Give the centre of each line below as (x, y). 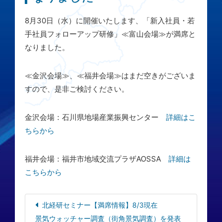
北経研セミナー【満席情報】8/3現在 (100, 205)
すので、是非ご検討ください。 (77, 89)
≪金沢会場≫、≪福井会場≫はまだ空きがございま (110, 76)
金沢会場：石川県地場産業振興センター (95, 117)
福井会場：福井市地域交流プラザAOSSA (97, 159)
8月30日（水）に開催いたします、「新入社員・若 (110, 21)
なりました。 (47, 47)
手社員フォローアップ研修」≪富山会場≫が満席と (110, 34)
